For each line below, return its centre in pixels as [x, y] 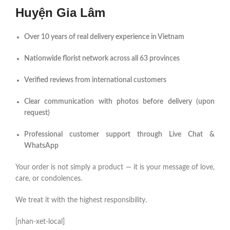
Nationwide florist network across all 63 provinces [102, 59]
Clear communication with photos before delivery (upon [119, 102]
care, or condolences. [49, 179]
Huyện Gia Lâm [60, 13]
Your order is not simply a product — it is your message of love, [115, 168]
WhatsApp [41, 146]
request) [37, 113]
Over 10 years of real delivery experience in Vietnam [104, 37]
